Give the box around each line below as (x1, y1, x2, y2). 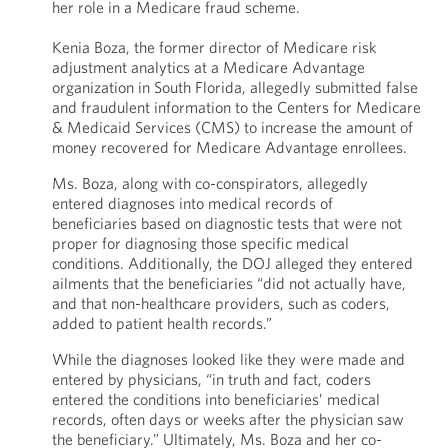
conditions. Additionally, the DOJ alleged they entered (51, 253, 413, 273)
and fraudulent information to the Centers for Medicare (51, 97, 421, 117)
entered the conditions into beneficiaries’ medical (51, 389, 380, 409)
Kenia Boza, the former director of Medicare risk (51, 37, 376, 57)
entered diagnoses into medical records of (51, 193, 333, 213)
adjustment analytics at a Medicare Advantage (51, 57, 365, 77)
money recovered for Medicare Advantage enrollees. (51, 137, 407, 157)
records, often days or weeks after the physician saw (51, 409, 404, 429)
